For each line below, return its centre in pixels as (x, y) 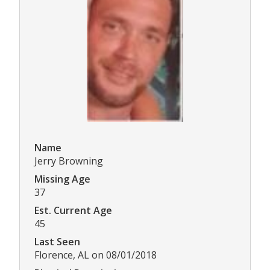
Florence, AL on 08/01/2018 (96, 255)
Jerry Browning (69, 161)
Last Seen (57, 241)
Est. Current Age (73, 210)
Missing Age (62, 179)
